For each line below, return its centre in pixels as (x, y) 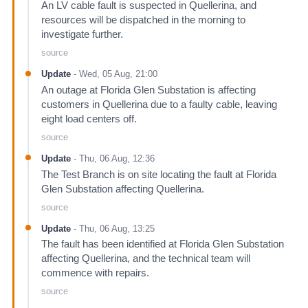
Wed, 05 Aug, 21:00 (118, 74)
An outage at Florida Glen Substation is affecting (148, 90)
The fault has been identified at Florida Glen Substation (162, 244)
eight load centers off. (89, 119)
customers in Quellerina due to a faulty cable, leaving (159, 104)
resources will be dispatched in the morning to (143, 20)
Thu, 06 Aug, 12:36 (117, 158)
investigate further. (82, 35)
